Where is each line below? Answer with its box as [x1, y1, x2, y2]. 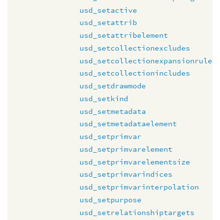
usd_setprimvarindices [80, 169, 172, 179]
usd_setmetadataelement [80, 119, 177, 129]
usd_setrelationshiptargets [80, 207, 194, 217]
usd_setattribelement [80, 30, 168, 40]
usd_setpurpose [80, 194, 141, 204]
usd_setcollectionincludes [80, 68, 190, 78]
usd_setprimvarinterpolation [80, 182, 199, 192]
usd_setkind [80, 93, 128, 103]
